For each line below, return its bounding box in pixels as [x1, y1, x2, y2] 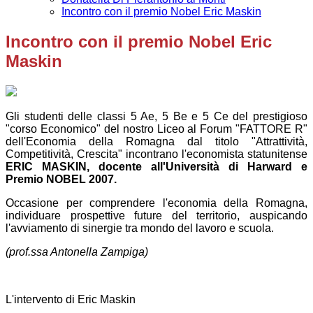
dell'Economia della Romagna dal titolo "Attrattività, [6, 136, 307, 148]
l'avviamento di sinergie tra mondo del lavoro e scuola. [6, 222, 274, 235]
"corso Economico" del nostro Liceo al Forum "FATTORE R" [6, 123, 307, 136]
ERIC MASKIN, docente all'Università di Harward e [6, 161, 307, 173]
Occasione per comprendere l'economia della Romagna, [6, 197, 307, 210]
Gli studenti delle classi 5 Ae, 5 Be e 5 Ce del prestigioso [6, 110, 307, 123]
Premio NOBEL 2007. [6, 173, 117, 186]
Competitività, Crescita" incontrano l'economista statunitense [6, 148, 307, 161]
